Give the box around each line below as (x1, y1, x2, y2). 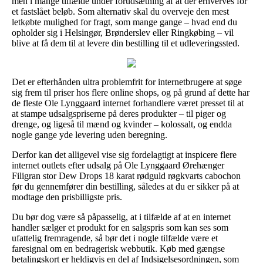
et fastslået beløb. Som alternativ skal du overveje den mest (12, 6, 229, 16)
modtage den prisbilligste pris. (12, 191, 122, 202)
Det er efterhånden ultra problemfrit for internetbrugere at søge (12, 76, 242, 87)
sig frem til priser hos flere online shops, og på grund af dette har (12, 87, 249, 97)
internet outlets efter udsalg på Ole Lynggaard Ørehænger (12, 160, 224, 170)
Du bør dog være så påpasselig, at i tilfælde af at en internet (12, 211, 231, 222)
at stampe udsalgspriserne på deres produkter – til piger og (12, 108, 226, 119)
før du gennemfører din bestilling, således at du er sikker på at (12, 181, 239, 191)
